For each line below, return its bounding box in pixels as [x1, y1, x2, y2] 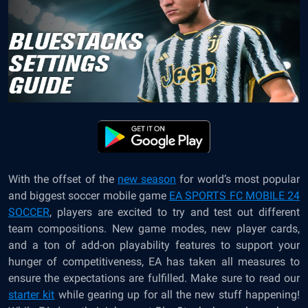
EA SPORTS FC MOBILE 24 [169, 189, 300, 202]
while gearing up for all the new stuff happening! [54, 288, 300, 301]
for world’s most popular [176, 173, 300, 186]
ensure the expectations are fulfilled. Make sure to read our [8, 272, 300, 285]
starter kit [8, 288, 55, 301]
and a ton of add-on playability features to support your [8, 239, 300, 252]
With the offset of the [8, 173, 118, 186]
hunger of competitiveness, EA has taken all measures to [8, 255, 300, 268]
